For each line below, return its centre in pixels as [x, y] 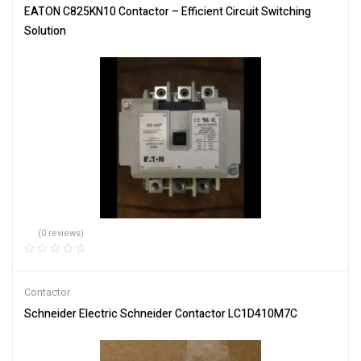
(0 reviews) [61, 234]
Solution [45, 31]
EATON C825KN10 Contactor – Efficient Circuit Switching [168, 12]
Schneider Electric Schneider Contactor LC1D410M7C [161, 313]
